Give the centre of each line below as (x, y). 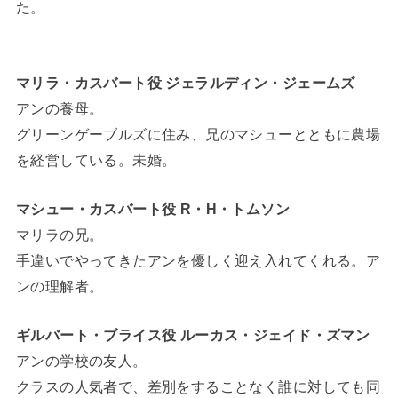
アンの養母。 (60, 108)
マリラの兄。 (60, 235)
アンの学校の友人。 (81, 361)
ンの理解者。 (60, 287)
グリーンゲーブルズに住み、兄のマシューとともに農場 (198, 134)
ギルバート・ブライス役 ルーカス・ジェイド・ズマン (193, 335)
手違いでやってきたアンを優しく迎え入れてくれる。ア (198, 261)
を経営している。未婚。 (96, 159)
